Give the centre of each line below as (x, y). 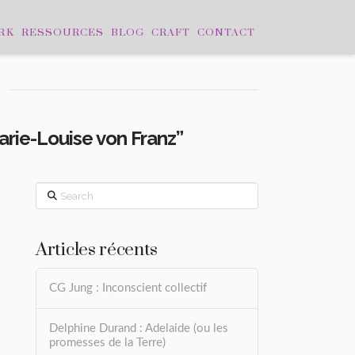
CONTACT (226, 32)
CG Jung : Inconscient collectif (128, 288)
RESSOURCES (62, 32)
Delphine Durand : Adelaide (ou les (139, 329)
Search (53, 190)
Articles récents (97, 250)
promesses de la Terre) (108, 343)
